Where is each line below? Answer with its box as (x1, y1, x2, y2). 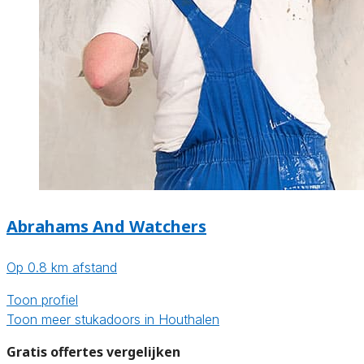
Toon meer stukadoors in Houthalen (6, 311, 219, 328)
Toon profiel (6, 292, 78, 309)
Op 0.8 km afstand (6, 259, 117, 276)
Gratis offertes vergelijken (6, 343, 180, 362)
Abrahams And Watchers (6, 214, 206, 237)
